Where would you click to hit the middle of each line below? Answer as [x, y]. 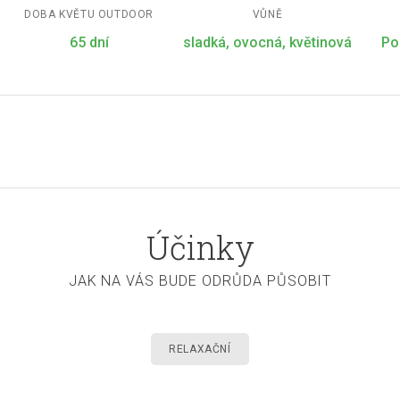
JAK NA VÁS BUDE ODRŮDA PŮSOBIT [200, 280]
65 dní [89, 42]
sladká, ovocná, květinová [267, 42]
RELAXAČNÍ [200, 349]
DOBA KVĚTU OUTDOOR [89, 14]
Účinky [200, 247]
